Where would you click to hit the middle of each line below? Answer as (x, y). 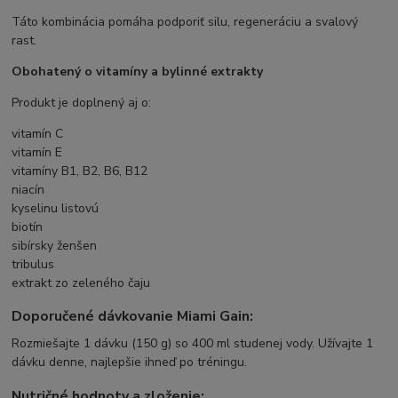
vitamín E (37, 152)
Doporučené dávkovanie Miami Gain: (133, 317)
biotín (28, 227)
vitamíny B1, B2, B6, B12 (80, 171)
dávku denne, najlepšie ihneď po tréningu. (130, 362)
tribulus (33, 264)
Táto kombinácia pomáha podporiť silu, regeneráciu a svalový (185, 21)
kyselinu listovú (56, 208)
